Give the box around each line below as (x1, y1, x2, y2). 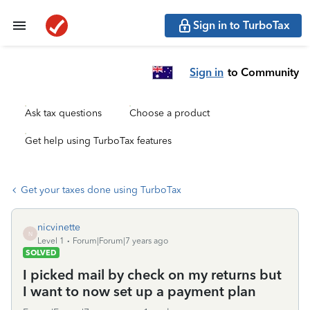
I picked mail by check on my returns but (23, 266, 282, 283)
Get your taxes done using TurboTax (21, 184, 181, 196)
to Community (228, 65, 299, 79)
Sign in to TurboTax (193, 19, 290, 32)
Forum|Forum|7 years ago (73, 236, 168, 246)
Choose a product (129, 107, 210, 119)
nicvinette (37, 221, 80, 233)
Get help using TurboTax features (25, 135, 172, 147)
